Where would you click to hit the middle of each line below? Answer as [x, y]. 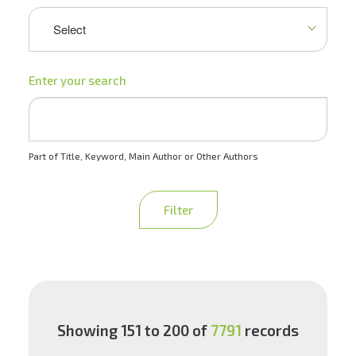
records [270, 330]
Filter [178, 210]
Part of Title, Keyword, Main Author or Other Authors [143, 156]
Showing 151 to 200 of [134, 330]
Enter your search [77, 80]
